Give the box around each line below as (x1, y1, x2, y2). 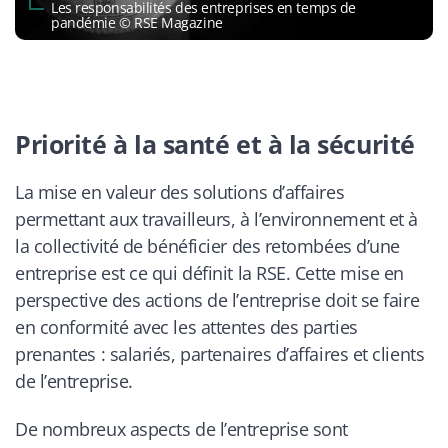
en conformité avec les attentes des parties (15, 314, 358, 339)
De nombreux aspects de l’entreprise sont (15, 417, 348, 442)
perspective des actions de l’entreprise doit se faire (15, 287, 420, 312)
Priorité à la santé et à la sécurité (15, 126, 415, 161)
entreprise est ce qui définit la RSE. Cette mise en (15, 260, 405, 285)
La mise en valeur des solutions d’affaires (15, 179, 345, 204)
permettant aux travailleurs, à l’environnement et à (15, 206, 419, 231)
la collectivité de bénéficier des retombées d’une (15, 233, 400, 258)
